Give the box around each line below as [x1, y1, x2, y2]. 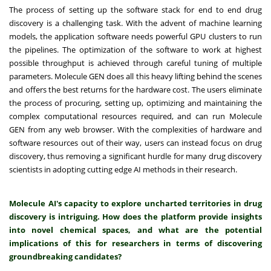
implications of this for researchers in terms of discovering [9, 238, 262, 249]
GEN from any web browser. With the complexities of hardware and [9, 124, 262, 135]
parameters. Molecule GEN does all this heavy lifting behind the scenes [9, 71, 262, 82]
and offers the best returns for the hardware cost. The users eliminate [9, 84, 262, 96]
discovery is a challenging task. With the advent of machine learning [9, 18, 262, 29]
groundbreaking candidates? [9, 251, 122, 263]
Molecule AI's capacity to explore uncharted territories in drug [9, 198, 262, 209]
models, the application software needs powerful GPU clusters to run [9, 31, 262, 42]
